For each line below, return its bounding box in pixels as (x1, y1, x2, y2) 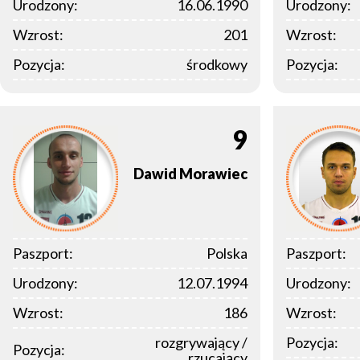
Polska (207, 243, 247, 262)
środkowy (186, 55, 247, 74)
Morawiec (179, 165, 247, 183)
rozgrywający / (155, 333, 247, 351)
